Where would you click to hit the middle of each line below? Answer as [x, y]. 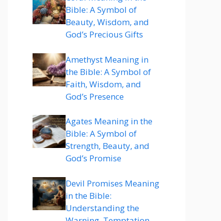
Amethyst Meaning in [107, 59]
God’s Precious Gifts [104, 34]
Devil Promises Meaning [112, 183]
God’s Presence [95, 96]
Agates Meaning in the [109, 121]
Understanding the [102, 208]
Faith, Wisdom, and [103, 84]
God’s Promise [93, 158]
